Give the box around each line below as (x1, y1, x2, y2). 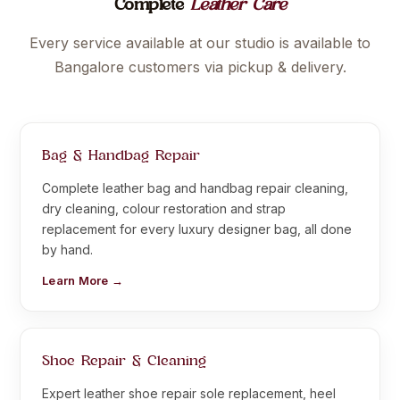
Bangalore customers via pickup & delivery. (54, 57, 346, 76)
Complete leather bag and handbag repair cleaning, (42, 179, 348, 196)
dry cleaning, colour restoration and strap (42, 200, 286, 216)
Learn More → (42, 272, 124, 287)
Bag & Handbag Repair (42, 145, 200, 168)
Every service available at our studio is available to (29, 33, 371, 52)
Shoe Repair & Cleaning (42, 350, 206, 373)
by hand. (42, 241, 93, 257)
